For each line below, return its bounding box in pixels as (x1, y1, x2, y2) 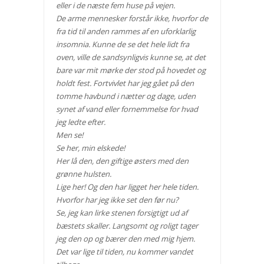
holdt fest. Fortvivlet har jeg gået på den (55, 77, 194, 88)
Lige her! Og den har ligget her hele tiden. (55, 181, 199, 192)
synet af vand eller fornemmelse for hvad (55, 103, 198, 114)
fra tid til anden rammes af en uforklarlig (55, 25, 196, 37)
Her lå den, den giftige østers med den (55, 155, 189, 166)
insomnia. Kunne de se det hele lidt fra (55, 38, 189, 49)
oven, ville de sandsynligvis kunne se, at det (55, 51, 206, 62)
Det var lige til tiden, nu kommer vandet (55, 246, 193, 257)
